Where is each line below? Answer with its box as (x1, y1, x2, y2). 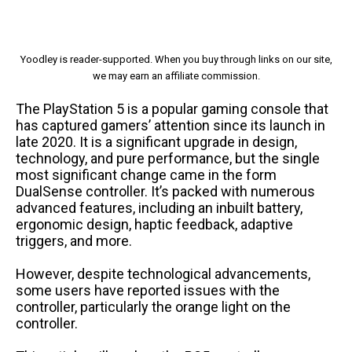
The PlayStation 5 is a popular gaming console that (16, 101, 328, 118)
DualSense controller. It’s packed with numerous (16, 183, 315, 200)
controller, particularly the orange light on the (16, 299, 291, 316)
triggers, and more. (16, 233, 132, 250)
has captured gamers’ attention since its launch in (16, 117, 325, 134)
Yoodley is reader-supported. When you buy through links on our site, (20, 53, 332, 66)
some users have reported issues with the (16, 282, 280, 299)
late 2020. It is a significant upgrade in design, (16, 134, 297, 151)
